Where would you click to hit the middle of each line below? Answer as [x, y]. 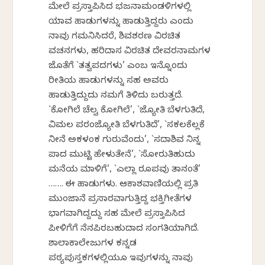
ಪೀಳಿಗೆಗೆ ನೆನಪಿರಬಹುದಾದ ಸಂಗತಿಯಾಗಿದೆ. [124, 229]
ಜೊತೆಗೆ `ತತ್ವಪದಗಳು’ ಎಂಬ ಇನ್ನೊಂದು [118, 67]
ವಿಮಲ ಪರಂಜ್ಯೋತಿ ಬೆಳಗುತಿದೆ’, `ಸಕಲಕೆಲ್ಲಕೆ [127, 126]
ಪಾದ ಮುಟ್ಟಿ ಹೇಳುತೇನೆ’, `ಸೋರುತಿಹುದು [122, 155]
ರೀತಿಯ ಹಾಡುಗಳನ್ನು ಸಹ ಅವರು [109, 81]
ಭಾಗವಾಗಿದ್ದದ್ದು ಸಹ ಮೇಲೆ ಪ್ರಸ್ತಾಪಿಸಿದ [117, 214]
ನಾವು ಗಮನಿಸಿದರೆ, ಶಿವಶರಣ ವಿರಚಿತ [115, 37]
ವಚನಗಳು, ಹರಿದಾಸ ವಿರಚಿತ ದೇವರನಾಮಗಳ [130, 52]
